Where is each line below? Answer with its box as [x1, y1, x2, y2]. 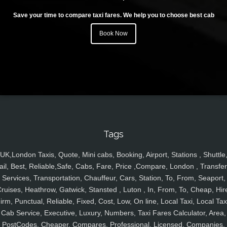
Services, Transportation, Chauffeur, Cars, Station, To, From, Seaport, [2, 174, 225, 182]
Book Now [99, 30, 128, 37]
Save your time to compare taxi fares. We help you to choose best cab [13, 12, 214, 19]
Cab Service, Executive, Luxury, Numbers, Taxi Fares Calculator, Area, [1, 209, 226, 217]
